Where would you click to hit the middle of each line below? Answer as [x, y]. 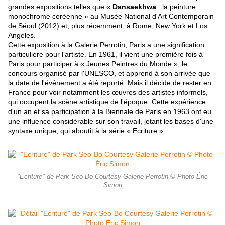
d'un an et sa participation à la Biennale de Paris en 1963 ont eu [110, 112]
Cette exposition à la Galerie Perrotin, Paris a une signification [106, 45]
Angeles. [22, 35]
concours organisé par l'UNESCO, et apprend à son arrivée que [109, 74]
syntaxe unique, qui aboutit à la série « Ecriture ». [87, 131]
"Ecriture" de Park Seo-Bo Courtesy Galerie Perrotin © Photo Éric [113, 177]
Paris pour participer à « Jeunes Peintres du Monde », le [98, 64]
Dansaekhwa [134, 7]
